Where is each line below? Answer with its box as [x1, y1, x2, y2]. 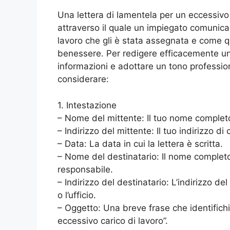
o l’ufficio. [57, 189, 96, 200]
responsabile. [57, 164, 113, 175]
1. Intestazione [57, 100, 117, 110]
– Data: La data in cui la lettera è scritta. [57, 138, 223, 149]
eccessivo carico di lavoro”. [57, 215, 168, 226]
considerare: [57, 74, 109, 84]
